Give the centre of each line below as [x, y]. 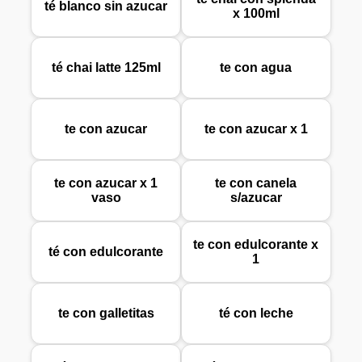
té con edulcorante [106, 252]
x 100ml [256, 14]
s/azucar [256, 198]
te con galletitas [106, 314]
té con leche [256, 314]
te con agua [256, 68]
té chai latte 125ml [106, 68]
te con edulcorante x [256, 245]
